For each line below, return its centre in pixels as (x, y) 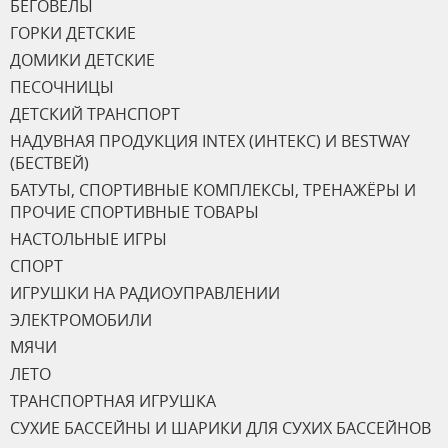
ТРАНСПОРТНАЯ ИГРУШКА (113, 401)
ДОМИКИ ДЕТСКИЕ (82, 60)
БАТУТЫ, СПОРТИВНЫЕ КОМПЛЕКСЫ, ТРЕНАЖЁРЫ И (213, 190)
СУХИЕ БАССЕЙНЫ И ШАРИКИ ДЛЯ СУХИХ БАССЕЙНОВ (220, 428)
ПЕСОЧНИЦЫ (62, 87)
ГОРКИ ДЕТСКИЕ (73, 33)
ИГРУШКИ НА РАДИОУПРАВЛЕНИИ (145, 293)
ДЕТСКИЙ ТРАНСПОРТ (95, 114)
